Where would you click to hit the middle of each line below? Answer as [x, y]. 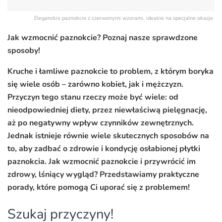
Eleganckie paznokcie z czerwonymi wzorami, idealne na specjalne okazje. [124, 18]
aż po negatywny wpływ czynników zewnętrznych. [101, 123]
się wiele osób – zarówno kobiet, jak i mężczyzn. [95, 84]
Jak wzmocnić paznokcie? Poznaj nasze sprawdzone [103, 38]
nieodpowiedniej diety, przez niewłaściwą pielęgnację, [107, 110]
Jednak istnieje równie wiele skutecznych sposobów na [108, 136]
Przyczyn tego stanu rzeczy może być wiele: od [93, 97]
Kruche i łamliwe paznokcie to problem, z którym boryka [111, 71]
